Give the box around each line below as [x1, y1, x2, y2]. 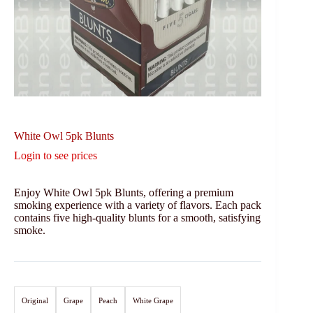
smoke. [14, 224, 45, 236]
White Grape [133, 296, 173, 305]
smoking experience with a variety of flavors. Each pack [14, 198, 261, 211]
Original [22, 296, 48, 305]
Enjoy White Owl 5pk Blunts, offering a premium [14, 186, 233, 198]
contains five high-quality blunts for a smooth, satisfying [14, 211, 261, 224]
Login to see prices [14, 149, 97, 161]
